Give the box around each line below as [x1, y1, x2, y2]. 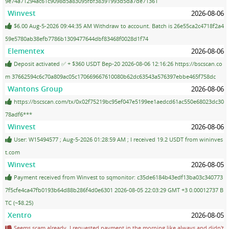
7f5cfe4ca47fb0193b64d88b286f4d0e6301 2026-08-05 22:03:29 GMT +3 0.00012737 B [5, 186, 223, 194]
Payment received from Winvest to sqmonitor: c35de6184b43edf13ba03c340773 [12, 173, 223, 181]
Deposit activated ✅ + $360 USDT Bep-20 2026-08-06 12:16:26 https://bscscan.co [12, 59, 222, 67]
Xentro [8, 210, 32, 220]
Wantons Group [8, 83, 63, 94]
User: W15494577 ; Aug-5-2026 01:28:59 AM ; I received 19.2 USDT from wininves [12, 135, 223, 143]
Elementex [8, 45, 44, 56]
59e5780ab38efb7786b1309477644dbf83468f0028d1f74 [5, 34, 148, 42]
